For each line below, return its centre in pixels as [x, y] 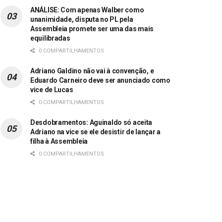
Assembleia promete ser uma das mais [92, 28]
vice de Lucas [52, 89]
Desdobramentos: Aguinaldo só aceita [91, 122]
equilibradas [50, 38]
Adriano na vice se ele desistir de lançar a [95, 132]
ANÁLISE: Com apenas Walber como [87, 10]
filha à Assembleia [59, 141]
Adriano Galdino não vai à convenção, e [92, 71]
